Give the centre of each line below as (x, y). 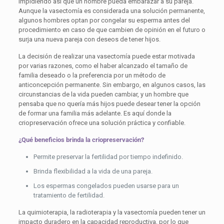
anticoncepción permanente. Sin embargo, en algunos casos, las (112, 85)
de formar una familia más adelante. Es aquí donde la (95, 113)
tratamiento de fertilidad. (69, 195)
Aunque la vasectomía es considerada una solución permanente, (111, 11)
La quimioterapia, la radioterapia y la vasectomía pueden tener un (112, 212)
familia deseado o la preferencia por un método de (92, 75)
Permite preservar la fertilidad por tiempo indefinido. (108, 157)
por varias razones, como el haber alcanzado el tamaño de (103, 66)
